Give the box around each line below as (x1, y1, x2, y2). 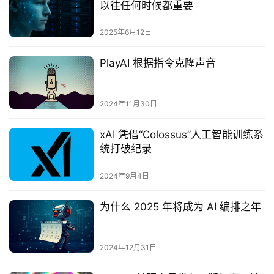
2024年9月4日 (99, 171, 149, 180)
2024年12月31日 (99, 242, 157, 252)
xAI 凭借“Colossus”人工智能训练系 (99, 128, 264, 141)
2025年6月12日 (99, 28, 152, 37)
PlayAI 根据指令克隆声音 (99, 57, 216, 70)
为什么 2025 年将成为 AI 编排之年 (99, 200, 261, 213)
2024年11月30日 (99, 99, 157, 109)
